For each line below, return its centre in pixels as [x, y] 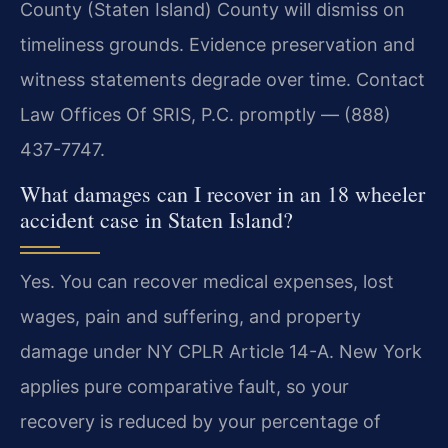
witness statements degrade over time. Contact [222, 79]
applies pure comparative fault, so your [184, 387]
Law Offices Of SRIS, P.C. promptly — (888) [205, 114]
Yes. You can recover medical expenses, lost [207, 282]
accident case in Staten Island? [156, 220]
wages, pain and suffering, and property [190, 317]
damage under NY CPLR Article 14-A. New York [221, 352]
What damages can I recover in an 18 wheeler [222, 194]
